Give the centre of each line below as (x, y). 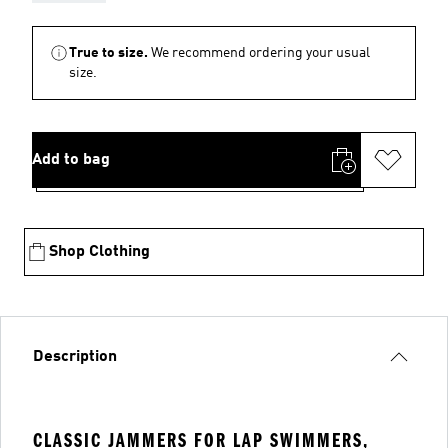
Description (75, 357)
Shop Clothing (99, 252)
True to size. (108, 53)
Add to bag (71, 160)
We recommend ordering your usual (260, 53)
